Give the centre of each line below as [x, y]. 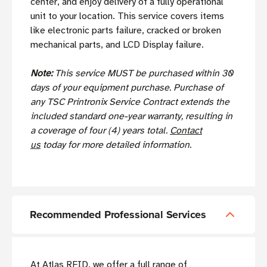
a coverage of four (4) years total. [100, 131]
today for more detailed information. [116, 145]
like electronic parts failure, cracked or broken [126, 31]
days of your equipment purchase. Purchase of [127, 88]
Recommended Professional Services [118, 215]
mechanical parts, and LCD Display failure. [117, 45]
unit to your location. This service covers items [127, 16]
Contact [186, 131]
